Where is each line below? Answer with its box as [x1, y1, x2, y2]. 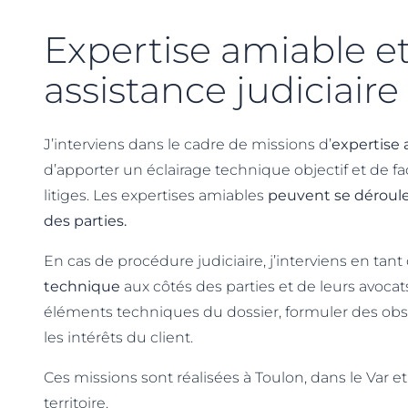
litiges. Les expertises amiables [44, 186, 268, 204]
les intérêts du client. [44, 328, 193, 346]
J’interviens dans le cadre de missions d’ [44, 135, 331, 153]
